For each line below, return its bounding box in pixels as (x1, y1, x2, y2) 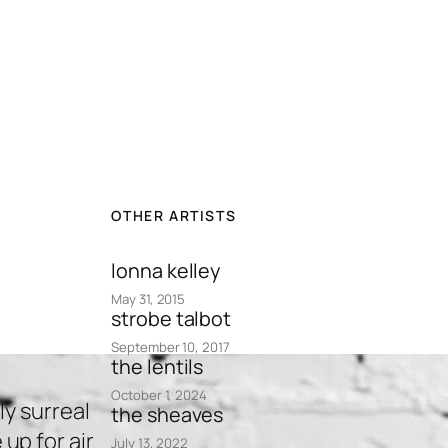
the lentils (111, 352, 204, 380)
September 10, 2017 (111, 337, 230, 356)
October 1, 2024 (111, 385, 207, 404)
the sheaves (111, 400, 224, 428)
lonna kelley (111, 256, 221, 284)
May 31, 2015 (111, 289, 186, 308)
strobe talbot (111, 304, 232, 332)
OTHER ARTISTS (111, 205, 237, 225)
